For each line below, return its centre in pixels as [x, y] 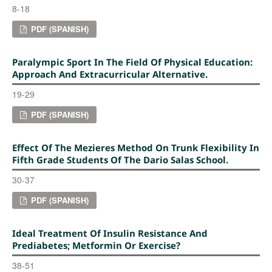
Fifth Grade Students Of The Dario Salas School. [120, 159]
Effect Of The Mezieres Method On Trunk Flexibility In [135, 147]
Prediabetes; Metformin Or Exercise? [96, 245]
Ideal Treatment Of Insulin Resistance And [110, 233]
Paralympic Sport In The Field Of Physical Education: [132, 62]
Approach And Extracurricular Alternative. [110, 74]
